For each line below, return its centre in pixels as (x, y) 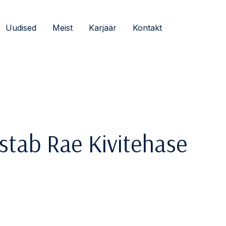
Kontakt (147, 28)
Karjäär (103, 28)
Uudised (21, 28)
